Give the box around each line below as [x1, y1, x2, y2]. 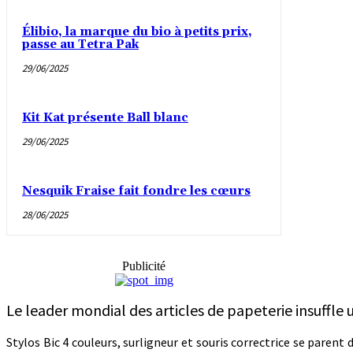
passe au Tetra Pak [22, 37, 139, 53]
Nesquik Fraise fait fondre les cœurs [22, 184, 251, 199]
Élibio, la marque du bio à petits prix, [22, 24, 252, 40]
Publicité [122, 259, 166, 273]
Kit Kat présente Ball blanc [22, 110, 188, 126]
